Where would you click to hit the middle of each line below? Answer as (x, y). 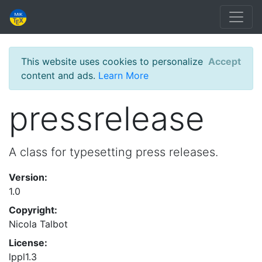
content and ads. (60, 75)
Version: (28, 177)
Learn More (123, 75)
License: (28, 243)
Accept (225, 61)
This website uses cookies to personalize (112, 61)
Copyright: (33, 210)
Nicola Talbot (38, 224)
